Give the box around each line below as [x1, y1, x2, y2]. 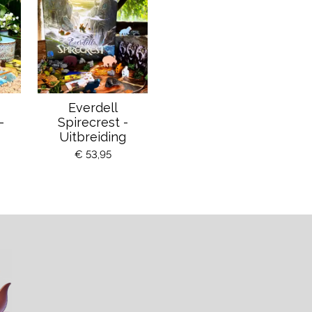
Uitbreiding [59, 129, 127, 144]
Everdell [68, 100, 118, 115]
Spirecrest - [57, 114, 128, 130]
